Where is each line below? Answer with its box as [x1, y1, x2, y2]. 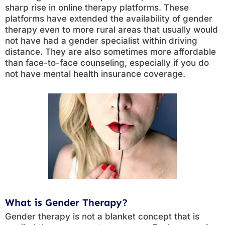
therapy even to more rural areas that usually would [5, 25, 218, 35]
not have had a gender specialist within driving [5, 36, 197, 46]
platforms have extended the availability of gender [5, 14, 212, 24]
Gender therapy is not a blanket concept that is [5, 211, 199, 221]
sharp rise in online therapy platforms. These [5, 3, 189, 13]
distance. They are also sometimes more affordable [5, 47, 216, 57]
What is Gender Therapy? [5, 196, 128, 208]
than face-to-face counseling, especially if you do [5, 58, 209, 68]
